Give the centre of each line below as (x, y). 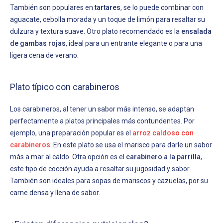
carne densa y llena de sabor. (55, 192)
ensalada (196, 31)
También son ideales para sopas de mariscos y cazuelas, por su (109, 180)
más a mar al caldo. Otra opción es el (68, 157)
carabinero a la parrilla (163, 157)
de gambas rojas (38, 43)
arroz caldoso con (163, 133)
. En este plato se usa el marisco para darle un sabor (131, 145)
